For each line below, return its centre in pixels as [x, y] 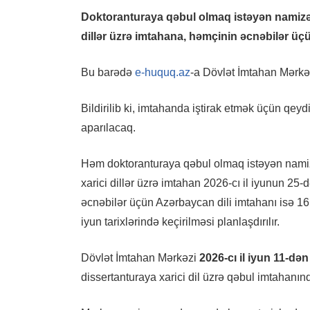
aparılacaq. [108, 128]
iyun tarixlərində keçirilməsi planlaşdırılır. [180, 222]
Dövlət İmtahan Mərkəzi [140, 258]
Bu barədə [108, 73]
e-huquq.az [163, 73]
